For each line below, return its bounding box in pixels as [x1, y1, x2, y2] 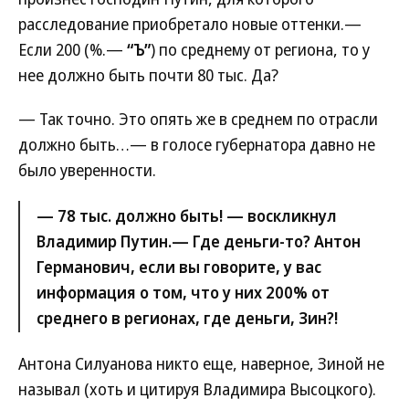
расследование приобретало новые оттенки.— [18, 13, 362, 35]
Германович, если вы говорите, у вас [37, 256, 321, 278]
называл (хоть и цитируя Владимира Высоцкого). [18, 378, 376, 400]
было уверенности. [18, 159, 156, 181]
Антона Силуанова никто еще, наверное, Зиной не [18, 352, 384, 374]
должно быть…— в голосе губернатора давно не [18, 133, 375, 155]
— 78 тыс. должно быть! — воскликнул [37, 204, 337, 226]
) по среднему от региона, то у [151, 38, 370, 60]
